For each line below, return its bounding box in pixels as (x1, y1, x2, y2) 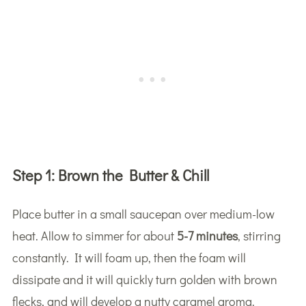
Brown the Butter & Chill (57, 165, 209, 185)
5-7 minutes (176, 227, 238, 244)
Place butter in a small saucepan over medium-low (12, 205, 275, 222)
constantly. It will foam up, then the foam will (12, 249, 246, 266)
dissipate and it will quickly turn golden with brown (12, 270, 277, 288)
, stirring (237, 227, 281, 244)
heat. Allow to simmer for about (12, 227, 177, 244)
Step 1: (12, 165, 58, 185)
